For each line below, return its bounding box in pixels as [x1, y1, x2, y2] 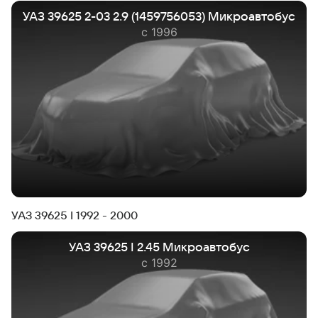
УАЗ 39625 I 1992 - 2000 [11, 209, 138, 223]
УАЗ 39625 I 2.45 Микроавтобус [68, 241, 250, 255]
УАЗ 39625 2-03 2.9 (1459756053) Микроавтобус [23, 11, 295, 23]
